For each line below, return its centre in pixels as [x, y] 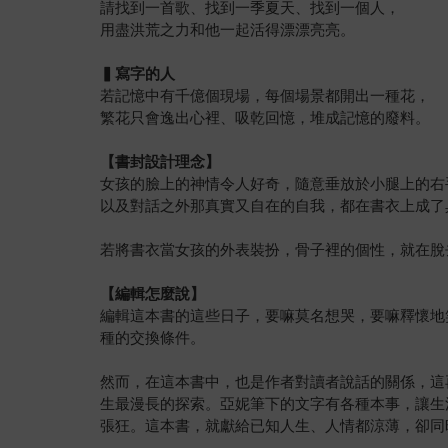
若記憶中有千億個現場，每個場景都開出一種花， [265, 95]
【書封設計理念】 [160, 161]
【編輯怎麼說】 [153, 293]
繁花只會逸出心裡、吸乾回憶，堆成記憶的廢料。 [265, 117]
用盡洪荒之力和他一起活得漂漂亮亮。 [228, 29]
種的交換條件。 [153, 337]
